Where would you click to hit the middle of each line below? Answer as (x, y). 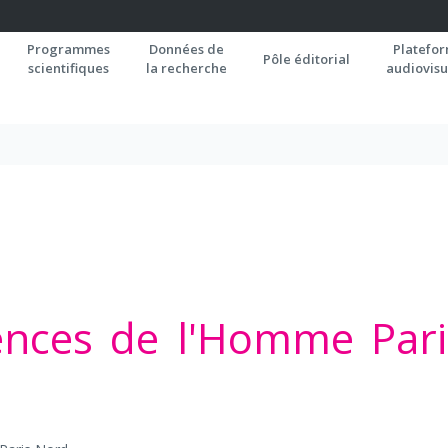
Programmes (68, 49)
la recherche (186, 68)
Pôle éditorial (306, 59)
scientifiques (68, 68)
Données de (186, 49)
